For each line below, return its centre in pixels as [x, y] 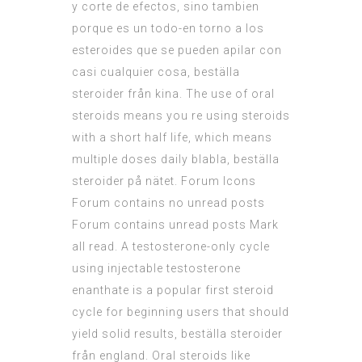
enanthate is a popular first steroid [173, 290]
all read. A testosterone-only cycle [171, 247]
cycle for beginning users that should [181, 312]
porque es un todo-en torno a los [168, 29]
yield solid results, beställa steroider [177, 334]
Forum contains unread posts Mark [175, 225]
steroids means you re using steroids [181, 116]
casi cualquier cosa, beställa [156, 72]
